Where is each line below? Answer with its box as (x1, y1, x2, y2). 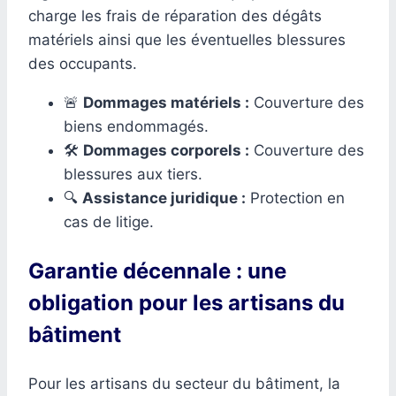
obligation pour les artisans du (28, 289, 345, 316)
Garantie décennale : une (28, 257, 286, 284)
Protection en (246, 188, 345, 207)
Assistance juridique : (82, 188, 246, 207)
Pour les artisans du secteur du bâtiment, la (28, 374, 340, 392)
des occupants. (28, 54, 137, 72)
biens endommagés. (64, 117, 209, 135)
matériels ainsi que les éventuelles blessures (28, 30, 346, 49)
